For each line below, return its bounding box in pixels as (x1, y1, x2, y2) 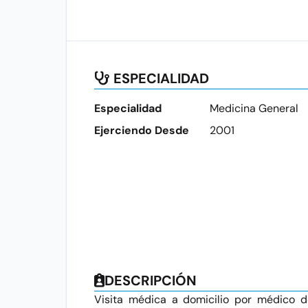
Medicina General (209, 101, 298, 115)
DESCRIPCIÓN (104, 272, 197, 289)
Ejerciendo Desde (94, 123, 189, 137)
